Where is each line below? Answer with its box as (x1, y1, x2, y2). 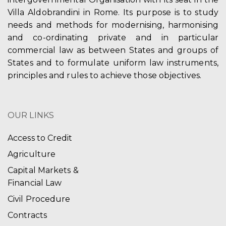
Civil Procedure (8, 194, 71, 204)
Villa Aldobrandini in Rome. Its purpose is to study (8, 7, 218, 17)
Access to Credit (8, 133, 73, 143)
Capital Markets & (8, 165, 79, 175)
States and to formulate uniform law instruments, (8, 58, 218, 68)
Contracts (8, 210, 47, 220)
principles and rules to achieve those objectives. (8, 70, 201, 80)
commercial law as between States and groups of (8, 45, 218, 55)
